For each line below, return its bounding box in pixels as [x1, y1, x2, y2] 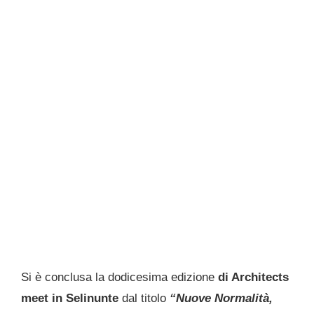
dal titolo [122, 292, 166, 306]
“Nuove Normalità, [166, 292, 273, 306]
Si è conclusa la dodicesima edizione [21, 271, 218, 285]
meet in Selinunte [21, 292, 122, 306]
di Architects [218, 271, 289, 285]
